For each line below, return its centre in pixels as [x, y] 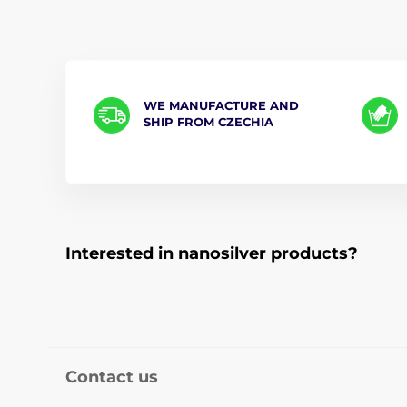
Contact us [112, 377]
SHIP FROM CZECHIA [208, 121]
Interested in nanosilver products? [212, 253]
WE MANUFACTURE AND [221, 105]
